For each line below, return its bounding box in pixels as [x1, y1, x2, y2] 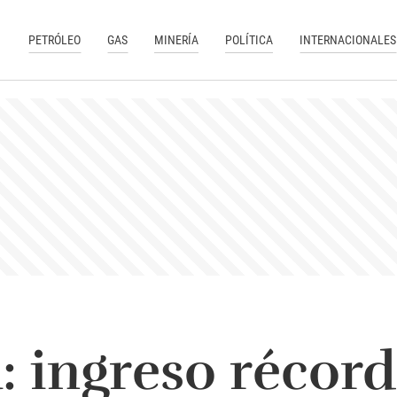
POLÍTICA [225, 32, 274, 47]
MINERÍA [154, 32, 199, 47]
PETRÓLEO [28, 32, 82, 47]
